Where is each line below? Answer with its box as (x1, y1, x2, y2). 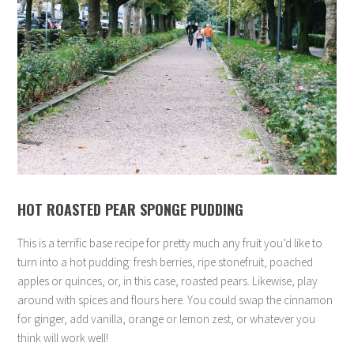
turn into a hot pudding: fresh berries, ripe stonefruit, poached (17, 254, 314, 270)
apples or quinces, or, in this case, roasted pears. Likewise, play (17, 273, 318, 289)
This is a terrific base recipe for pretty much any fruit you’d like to (17, 235, 323, 251)
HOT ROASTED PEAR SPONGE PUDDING (17, 199, 244, 220)
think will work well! (17, 330, 109, 346)
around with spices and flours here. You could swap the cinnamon (17, 292, 333, 308)
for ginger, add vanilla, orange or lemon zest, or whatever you (17, 311, 316, 327)
